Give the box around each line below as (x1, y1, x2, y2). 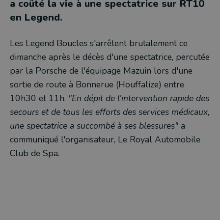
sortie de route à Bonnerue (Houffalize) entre (10, 79, 184, 91)
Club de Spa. (10, 147, 59, 160)
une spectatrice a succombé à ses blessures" (10, 120, 181, 132)
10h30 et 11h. (10, 92, 68, 105)
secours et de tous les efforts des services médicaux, (10, 106, 210, 118)
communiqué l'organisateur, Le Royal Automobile (10, 134, 200, 146)
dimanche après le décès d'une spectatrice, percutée (10, 51, 210, 63)
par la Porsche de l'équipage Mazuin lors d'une (10, 65, 192, 77)
